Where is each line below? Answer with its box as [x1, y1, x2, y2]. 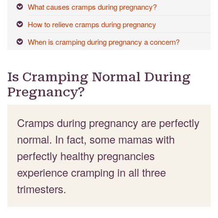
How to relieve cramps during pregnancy [28, 18, 156, 29]
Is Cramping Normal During [7, 69, 191, 84]
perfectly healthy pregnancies [17, 147, 155, 163]
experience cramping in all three [17, 164, 166, 180]
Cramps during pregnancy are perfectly [17, 114, 200, 130]
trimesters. [17, 181, 66, 196]
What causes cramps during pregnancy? [28, 1, 157, 12]
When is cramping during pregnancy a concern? [28, 36, 180, 47]
